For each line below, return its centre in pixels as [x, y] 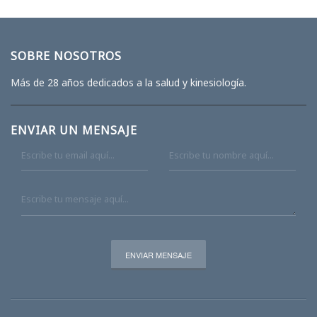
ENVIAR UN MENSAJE [74, 130]
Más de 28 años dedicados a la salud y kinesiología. [128, 82]
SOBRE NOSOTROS [66, 56]
